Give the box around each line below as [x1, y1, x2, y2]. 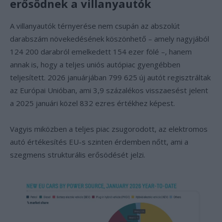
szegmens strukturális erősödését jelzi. [10, 150, 145, 160]
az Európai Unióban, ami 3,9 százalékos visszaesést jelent [10, 85, 208, 95]
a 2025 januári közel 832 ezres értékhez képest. [10, 98, 175, 108]
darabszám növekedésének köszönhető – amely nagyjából [10, 34, 209, 44]
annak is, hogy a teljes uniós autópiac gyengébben [10, 59, 180, 69]
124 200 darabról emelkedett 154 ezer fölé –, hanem [10, 47, 192, 56]
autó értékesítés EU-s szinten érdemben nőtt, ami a [10, 137, 188, 147]
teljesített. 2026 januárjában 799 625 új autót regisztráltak [10, 72, 211, 82]
